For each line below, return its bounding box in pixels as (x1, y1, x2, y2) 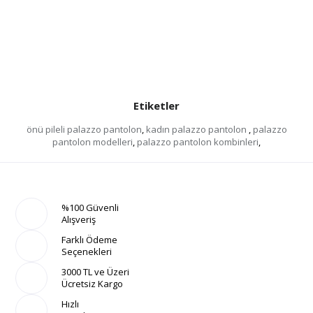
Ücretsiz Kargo (61, 277, 124, 290)
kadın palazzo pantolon (145, 123, 249, 136)
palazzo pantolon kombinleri (137, 136, 259, 148)
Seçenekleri (61, 245, 112, 258)
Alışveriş (61, 213, 96, 226)
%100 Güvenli (61, 201, 119, 214)
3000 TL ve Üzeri (61, 265, 130, 278)
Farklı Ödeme (61, 233, 118, 246)
